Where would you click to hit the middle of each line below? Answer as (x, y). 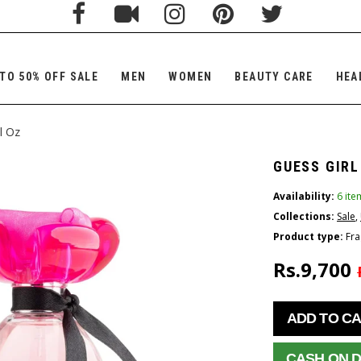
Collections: (304, 216)
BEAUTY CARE (274, 77)
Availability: (304, 196)
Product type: (308, 237)
